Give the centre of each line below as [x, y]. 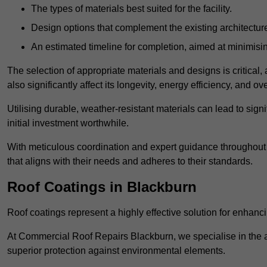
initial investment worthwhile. [68, 123]
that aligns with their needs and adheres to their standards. [130, 162]
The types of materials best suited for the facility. [131, 9]
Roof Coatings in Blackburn [102, 187]
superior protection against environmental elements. [116, 251]
